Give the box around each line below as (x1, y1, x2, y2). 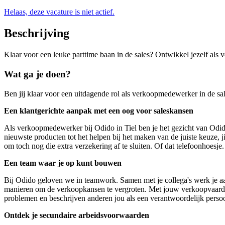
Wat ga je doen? (4, 68, 71, 79)
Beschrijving (4, 27, 69, 40)
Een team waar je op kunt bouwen (4, 158, 122, 167)
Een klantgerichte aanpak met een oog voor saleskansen (4, 106, 193, 115)
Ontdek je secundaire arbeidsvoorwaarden (4, 210, 149, 219)
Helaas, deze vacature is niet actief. (4, 8, 115, 17)
